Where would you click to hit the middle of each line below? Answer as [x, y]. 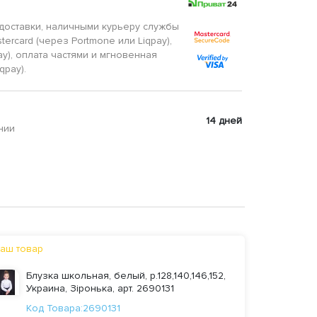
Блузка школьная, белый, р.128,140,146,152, [126, 276]
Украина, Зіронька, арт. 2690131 [100, 289]
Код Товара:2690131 [74, 309]
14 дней [224, 120]
